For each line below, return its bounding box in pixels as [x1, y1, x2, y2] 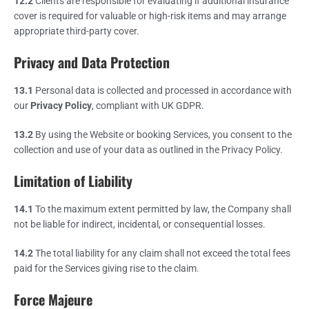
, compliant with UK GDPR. [92, 99, 204, 111]
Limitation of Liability [14, 170, 132, 191]
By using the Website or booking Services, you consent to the [33, 128, 292, 140]
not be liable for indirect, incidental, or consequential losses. [14, 218, 266, 230]
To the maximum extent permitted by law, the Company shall [33, 203, 291, 215]
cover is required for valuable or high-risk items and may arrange [14, 10, 286, 21]
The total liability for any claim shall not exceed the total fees [33, 247, 290, 259]
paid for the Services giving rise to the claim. [14, 262, 199, 274]
